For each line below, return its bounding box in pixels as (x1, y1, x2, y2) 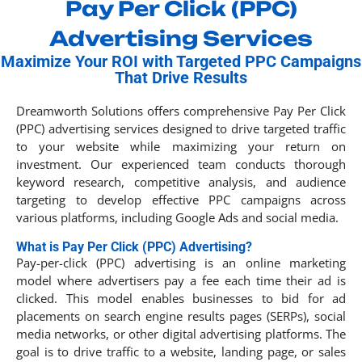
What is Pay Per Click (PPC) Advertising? (16, 238, 252, 255)
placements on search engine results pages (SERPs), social (16, 307, 346, 324)
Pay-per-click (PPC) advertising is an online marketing (16, 254, 346, 271)
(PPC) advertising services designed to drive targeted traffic (16, 120, 346, 137)
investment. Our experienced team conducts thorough (16, 155, 346, 172)
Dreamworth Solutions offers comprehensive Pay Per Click (16, 102, 346, 119)
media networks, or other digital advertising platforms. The (16, 325, 346, 342)
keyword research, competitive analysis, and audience (16, 173, 346, 190)
